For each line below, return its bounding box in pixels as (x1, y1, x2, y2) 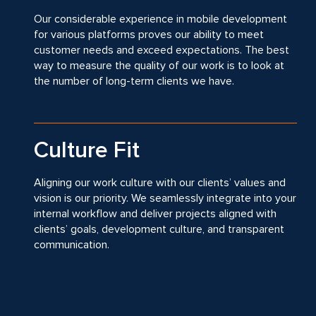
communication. (34, 238, 109, 252)
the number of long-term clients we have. (34, 74, 234, 88)
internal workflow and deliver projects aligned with (34, 207, 276, 221)
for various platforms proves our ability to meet (34, 28, 264, 42)
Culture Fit (34, 137, 140, 164)
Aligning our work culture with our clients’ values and (34, 176, 286, 190)
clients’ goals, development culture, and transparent (34, 222, 284, 236)
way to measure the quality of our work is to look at (34, 59, 284, 73)
